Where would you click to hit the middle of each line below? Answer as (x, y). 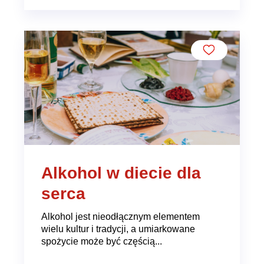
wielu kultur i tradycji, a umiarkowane (118, 229)
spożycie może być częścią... (101, 241)
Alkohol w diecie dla (121, 173)
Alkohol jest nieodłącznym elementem (120, 217)
